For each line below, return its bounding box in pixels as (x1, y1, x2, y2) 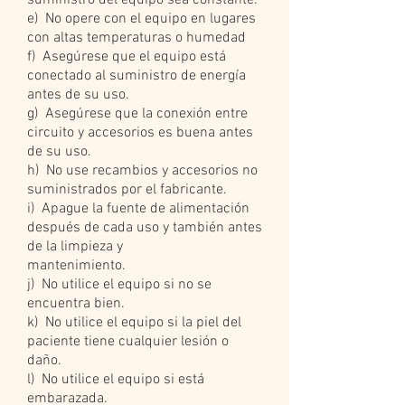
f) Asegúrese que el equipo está (27, 48, 226, 66)
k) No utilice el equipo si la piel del (27, 314, 241, 332)
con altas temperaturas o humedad (27, 29, 246, 47)
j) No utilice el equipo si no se (27, 276, 212, 294)
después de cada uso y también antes (27, 219, 262, 237)
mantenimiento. (27, 257, 126, 275)
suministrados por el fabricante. (27, 181, 227, 199)
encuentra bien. (27, 295, 125, 313)
